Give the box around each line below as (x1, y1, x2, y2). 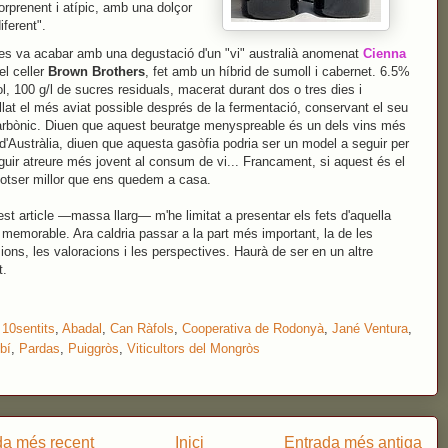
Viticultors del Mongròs (127, 340, 260, 356)
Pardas (19, 340, 60, 356)
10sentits (2, 320, 55, 336)
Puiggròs (68, 340, 119, 356)
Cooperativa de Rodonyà (182, 320, 324, 336)
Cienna (363, 46, 406, 61)
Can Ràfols (110, 320, 174, 336)
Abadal (62, 320, 102, 336)
